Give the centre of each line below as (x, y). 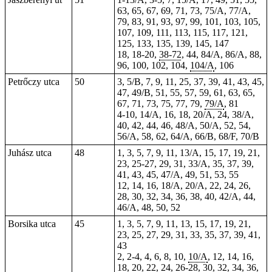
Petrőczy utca (34, 82)
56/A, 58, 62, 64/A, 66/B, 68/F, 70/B (188, 136)
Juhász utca (30, 153)
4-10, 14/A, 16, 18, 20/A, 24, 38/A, (185, 114)
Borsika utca (32, 224)
